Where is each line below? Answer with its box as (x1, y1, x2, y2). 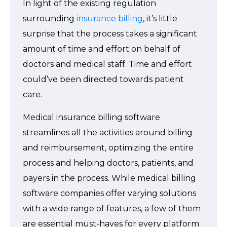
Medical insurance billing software (23, 112, 160, 122)
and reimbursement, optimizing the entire (23, 143, 194, 153)
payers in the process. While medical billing (23, 173, 196, 183)
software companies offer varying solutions (23, 188, 196, 198)
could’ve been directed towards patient (23, 74, 184, 84)
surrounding (23, 14, 77, 23)
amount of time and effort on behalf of (23, 44, 180, 54)
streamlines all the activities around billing (23, 128, 193, 137)
